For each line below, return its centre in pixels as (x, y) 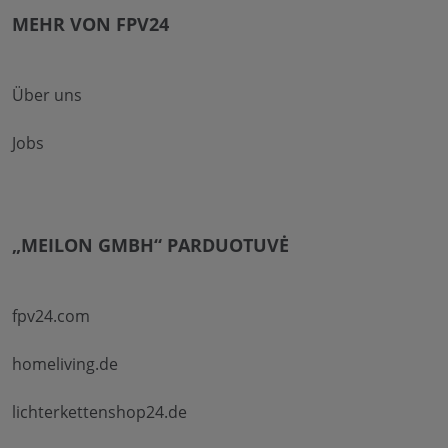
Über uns (47, 94)
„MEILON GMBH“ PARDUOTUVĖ (150, 244)
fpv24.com (51, 315)
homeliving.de (65, 363)
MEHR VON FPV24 (90, 23)
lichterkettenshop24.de (99, 411)
